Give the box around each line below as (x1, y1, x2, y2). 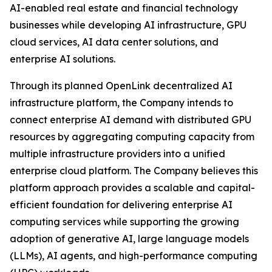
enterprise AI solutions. (10, 53, 115, 65)
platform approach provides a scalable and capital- (10, 182, 255, 194)
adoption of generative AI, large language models (10, 233, 249, 245)
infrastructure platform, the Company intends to (10, 97, 233, 109)
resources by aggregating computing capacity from (10, 131, 254, 143)
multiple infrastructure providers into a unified (10, 148, 225, 160)
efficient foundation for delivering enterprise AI (10, 199, 233, 211)
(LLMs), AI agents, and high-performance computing (10, 250, 257, 262)
